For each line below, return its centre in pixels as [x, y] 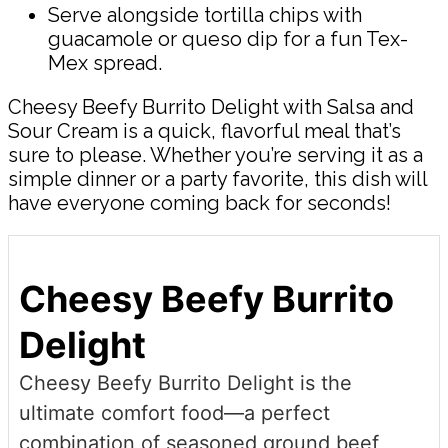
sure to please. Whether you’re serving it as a [215, 155]
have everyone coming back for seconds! [199, 203]
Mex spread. [105, 63]
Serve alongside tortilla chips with [205, 15]
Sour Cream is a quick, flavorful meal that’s [204, 131]
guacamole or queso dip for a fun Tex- [228, 39]
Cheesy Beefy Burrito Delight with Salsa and [211, 107]
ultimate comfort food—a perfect [174, 413]
